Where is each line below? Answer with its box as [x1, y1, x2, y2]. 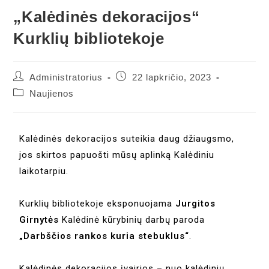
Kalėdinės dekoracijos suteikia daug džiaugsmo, [19, 133, 235, 145]
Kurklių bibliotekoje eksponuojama [19, 198, 176, 210]
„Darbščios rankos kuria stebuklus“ [19, 231, 190, 242]
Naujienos [29, 89, 74, 99]
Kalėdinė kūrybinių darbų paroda [59, 214, 205, 226]
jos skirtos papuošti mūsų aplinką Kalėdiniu [19, 150, 215, 161]
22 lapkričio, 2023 [132, 73, 212, 83]
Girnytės [19, 214, 59, 226]
